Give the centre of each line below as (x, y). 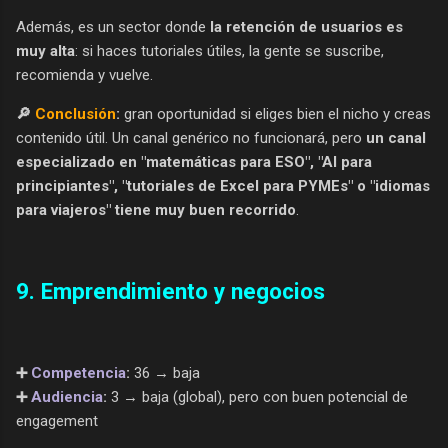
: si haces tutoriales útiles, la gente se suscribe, (229, 50)
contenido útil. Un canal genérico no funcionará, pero (191, 137)
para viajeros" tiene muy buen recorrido (156, 209)
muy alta (45, 50)
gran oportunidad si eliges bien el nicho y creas (275, 113)
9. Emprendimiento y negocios (170, 291)
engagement (57, 420)
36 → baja (165, 372)
